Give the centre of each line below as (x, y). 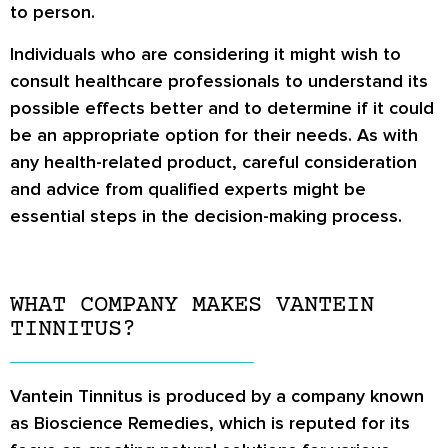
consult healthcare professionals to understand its (219, 80)
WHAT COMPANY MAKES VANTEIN (192, 306)
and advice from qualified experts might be (188, 188)
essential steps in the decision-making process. (206, 215)
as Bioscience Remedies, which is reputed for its (210, 423)
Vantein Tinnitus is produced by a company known (217, 396)
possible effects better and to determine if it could (222, 107)
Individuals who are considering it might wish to (205, 53)
